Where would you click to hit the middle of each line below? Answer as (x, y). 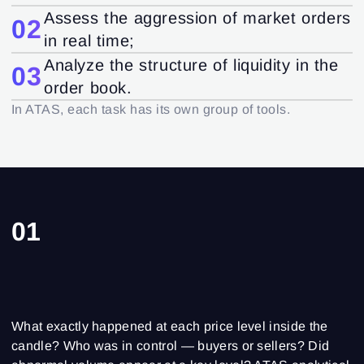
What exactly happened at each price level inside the (170, 327)
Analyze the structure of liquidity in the (191, 65)
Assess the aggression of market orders (197, 18)
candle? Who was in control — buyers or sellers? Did (171, 346)
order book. (88, 88)
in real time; (89, 41)
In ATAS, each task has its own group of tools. (151, 110)
